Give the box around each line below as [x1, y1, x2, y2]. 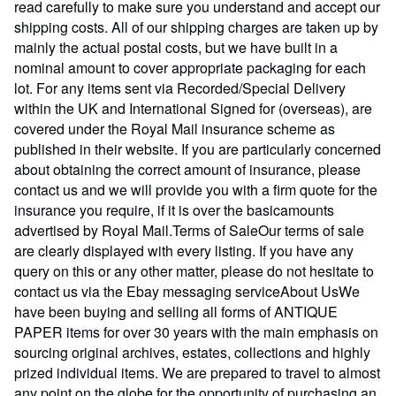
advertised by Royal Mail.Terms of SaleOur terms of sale [14, 220, 364, 240]
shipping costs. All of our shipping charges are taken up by [14, 17, 378, 37]
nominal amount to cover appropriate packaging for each [14, 57, 366, 78]
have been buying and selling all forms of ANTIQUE [14, 301, 338, 322]
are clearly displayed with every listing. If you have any [14, 240, 354, 261]
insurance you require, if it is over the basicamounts [14, 200, 334, 220]
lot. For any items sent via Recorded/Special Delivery [14, 78, 346, 98]
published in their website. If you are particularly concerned [14, 139, 381, 159]
